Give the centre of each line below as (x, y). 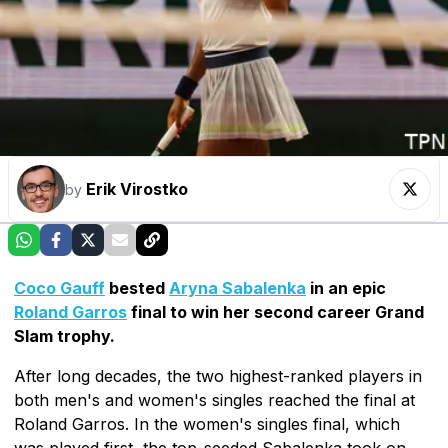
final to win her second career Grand (275, 311)
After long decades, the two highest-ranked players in (218, 375)
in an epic (346, 287)
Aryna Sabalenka (237, 287)
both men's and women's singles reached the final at (214, 399)
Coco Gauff (59, 287)
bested (137, 287)
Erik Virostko (137, 188)
